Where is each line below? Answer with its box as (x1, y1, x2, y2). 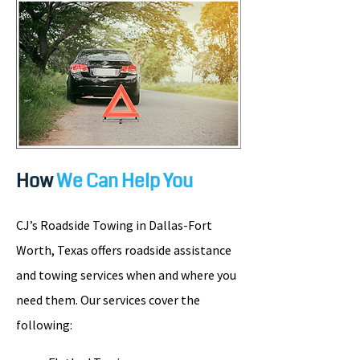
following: (16, 316, 72, 333)
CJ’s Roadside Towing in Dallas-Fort (16, 216, 212, 233)
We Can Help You (53, 167, 193, 194)
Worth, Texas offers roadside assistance (16, 241, 231, 258)
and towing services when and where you (16, 266, 236, 283)
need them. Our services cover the (16, 291, 200, 308)
